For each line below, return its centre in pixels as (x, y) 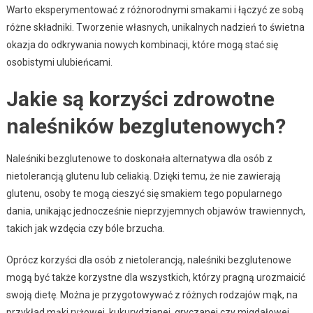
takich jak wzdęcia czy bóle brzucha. (85, 229)
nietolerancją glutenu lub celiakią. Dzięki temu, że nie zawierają (143, 176)
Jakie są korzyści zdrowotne (140, 99)
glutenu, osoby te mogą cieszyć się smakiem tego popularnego (144, 194)
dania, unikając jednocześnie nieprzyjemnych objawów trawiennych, (155, 211)
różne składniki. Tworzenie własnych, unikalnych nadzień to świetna (155, 28)
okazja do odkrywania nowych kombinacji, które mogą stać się (142, 45)
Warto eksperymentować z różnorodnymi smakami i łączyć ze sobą (155, 10)
